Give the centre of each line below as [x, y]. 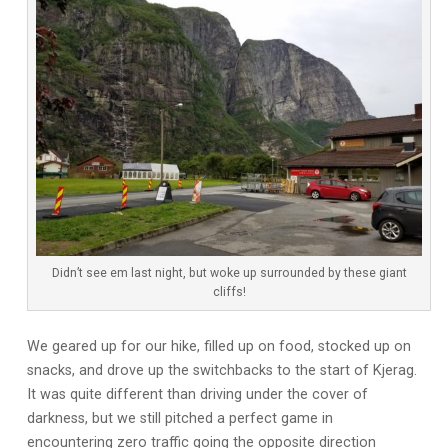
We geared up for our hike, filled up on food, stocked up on [218, 346]
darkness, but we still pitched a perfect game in [179, 418]
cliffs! [229, 291]
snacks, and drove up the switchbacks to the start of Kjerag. [221, 370]
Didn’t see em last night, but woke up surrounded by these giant [229, 272]
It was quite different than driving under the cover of [197, 394]
